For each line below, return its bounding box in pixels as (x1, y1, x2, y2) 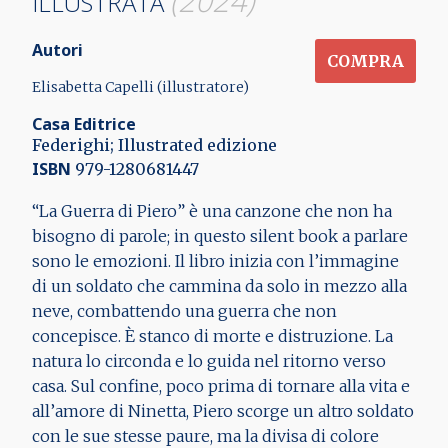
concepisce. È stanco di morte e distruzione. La (32, 326, 393, 347)
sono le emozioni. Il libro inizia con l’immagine (32, 251, 399, 272)
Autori (32, 38, 83, 61)
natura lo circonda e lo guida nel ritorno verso (32, 351, 386, 372)
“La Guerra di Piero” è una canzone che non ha (32, 201, 392, 222)
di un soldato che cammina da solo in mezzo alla (32, 276, 407, 297)
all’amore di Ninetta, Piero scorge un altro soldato (32, 401, 414, 422)
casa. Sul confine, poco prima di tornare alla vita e (32, 376, 410, 397)
